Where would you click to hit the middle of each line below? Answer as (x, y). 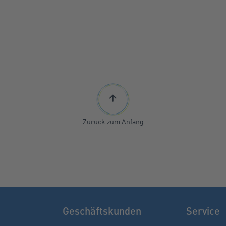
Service (203, 211)
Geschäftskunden (102, 211)
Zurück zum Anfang (113, 121)
